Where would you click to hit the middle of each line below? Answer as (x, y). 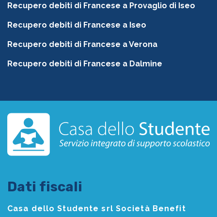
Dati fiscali (45, 187)
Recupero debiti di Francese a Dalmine (85, 64)
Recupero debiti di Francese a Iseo (77, 25)
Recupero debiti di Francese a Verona (82, 45)
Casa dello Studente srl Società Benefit (97, 209)
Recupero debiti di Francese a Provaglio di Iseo (101, 6)
